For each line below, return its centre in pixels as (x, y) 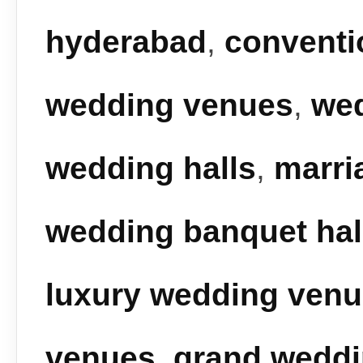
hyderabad (126, 42)
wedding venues (169, 105)
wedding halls (151, 169)
